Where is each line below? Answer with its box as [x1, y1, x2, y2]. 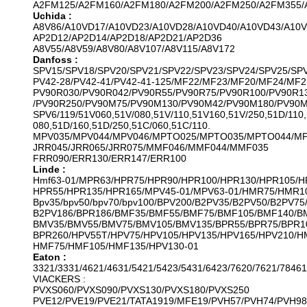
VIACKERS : [33, 273, 86, 284]
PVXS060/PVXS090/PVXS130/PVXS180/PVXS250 [33, 284, 249, 295]
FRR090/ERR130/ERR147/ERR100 [33, 153, 186, 164]
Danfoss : [33, 54, 78, 65]
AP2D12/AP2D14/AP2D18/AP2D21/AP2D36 [33, 32, 222, 43]
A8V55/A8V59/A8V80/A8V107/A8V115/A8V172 [33, 43, 235, 54]
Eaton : [33, 251, 66, 262]
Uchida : [33, 10, 72, 21]
